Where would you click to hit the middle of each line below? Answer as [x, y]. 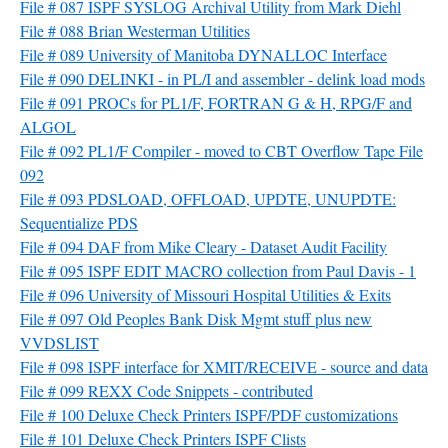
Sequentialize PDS [79, 222]
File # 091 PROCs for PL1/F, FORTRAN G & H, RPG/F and [216, 102]
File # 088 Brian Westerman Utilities [135, 30]
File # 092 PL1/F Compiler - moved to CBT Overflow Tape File [221, 150]
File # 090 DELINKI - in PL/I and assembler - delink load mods [222, 78]
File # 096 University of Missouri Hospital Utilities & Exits [205, 294]
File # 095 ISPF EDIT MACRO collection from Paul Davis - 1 [218, 270]
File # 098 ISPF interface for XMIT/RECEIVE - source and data [224, 366]
